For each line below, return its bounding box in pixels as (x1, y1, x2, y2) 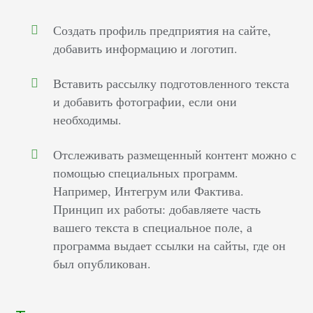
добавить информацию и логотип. (53, 40, 238, 57)
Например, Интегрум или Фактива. (53, 182, 245, 200)
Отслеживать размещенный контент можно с (53, 146, 297, 163)
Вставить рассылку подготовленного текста (53, 75, 290, 92)
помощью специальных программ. (53, 164, 239, 182)
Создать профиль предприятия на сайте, (53, 22, 272, 39)
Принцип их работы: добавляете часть (53, 201, 261, 218)
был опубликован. (53, 255, 152, 272)
